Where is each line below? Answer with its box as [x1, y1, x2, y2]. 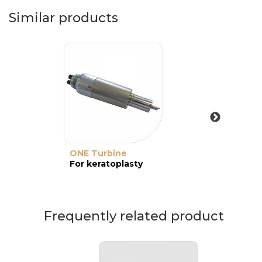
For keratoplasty [70, 158, 143, 169]
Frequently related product [44, 208, 224, 224]
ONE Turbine [70, 148, 127, 158]
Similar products [9, 10, 118, 26]
